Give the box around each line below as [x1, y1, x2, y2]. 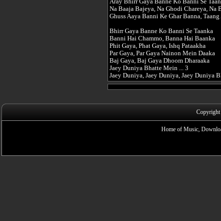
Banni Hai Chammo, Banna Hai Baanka [110, 35, 215, 42]
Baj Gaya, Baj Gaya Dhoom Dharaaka [110, 57, 210, 64]
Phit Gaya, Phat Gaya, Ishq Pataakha [110, 42, 206, 49]
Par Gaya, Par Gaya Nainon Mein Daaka [110, 50, 215, 57]
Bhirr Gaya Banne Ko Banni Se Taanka [110, 28, 213, 35]
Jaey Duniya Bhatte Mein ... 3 [110, 65, 188, 72]
